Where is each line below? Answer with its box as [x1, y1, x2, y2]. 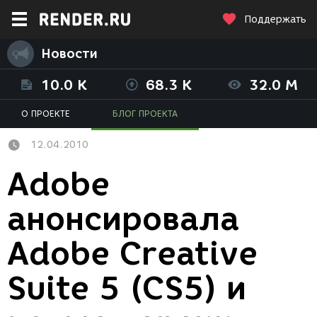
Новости [41, 46, 98, 62]
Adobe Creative [7, 234, 258, 273]
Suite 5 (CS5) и [7, 269, 246, 308]
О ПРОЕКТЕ [21, 108, 70, 119]
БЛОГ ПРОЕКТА [113, 108, 178, 119]
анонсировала [7, 200, 239, 238]
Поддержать [244, 13, 306, 25]
